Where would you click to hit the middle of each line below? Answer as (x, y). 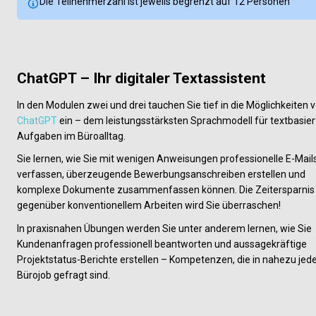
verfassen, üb (47, 175)
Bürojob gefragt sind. (63, 275)
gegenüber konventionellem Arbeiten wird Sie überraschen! (149, 206)
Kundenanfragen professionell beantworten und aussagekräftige (162, 244)
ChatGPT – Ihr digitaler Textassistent (141, 78)
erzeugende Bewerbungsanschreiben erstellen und (192, 175)
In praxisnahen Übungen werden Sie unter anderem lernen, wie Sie (164, 228)
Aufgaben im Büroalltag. (71, 136)
